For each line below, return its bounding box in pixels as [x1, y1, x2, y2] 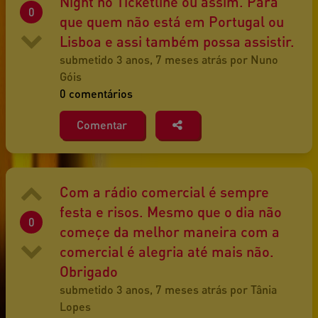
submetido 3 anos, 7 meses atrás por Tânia [60, 283, 277, 297]
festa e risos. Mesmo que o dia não [60, 203, 282, 221]
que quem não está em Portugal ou [60, 13, 284, 31]
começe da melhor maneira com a [60, 223, 280, 241]
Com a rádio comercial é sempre [60, 183, 269, 201]
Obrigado [60, 263, 118, 280]
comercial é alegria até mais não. [60, 243, 274, 261]
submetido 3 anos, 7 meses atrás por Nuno [60, 53, 278, 67]
